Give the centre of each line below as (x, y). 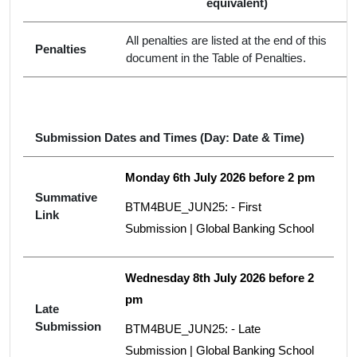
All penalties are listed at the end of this (226, 40)
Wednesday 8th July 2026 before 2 (220, 278)
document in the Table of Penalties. (216, 58)
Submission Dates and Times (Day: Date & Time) (170, 137)
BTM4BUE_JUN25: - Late (193, 329)
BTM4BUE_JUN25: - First (193, 207)
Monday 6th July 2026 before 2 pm (220, 177)
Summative (66, 197)
